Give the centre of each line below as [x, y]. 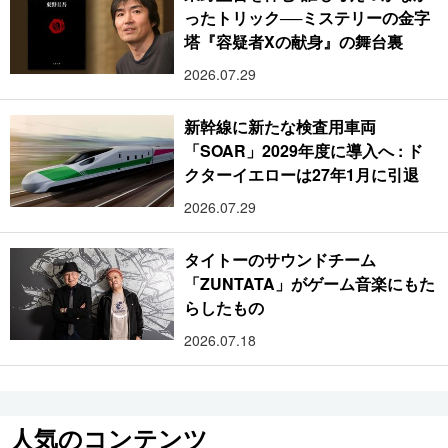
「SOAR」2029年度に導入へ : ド [303, 150]
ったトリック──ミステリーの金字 [307, 17]
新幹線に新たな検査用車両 [280, 126]
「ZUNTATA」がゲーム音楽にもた [309, 283]
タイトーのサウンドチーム [280, 259]
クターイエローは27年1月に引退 [302, 174]
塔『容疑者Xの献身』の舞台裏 [294, 41]
